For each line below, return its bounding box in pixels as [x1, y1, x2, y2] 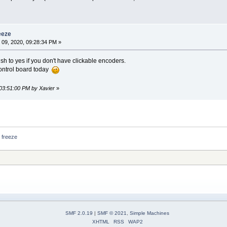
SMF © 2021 [97, 210, 127, 216]
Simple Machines [130, 210, 169, 216]
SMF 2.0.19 [65, 210, 93, 216]
